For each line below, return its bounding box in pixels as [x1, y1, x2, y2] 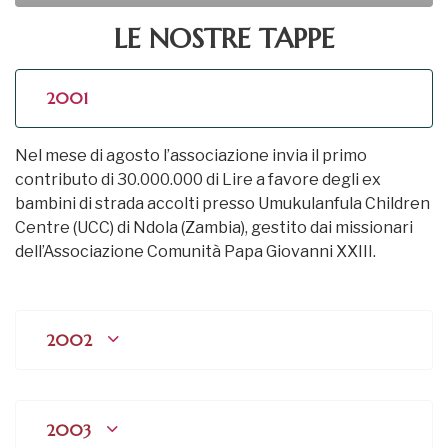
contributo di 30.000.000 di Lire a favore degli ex [15, 170, 381, 190]
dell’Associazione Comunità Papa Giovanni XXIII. [15, 242, 376, 262]
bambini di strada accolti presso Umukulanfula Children [15, 194, 430, 214]
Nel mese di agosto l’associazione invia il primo [15, 146, 367, 166]
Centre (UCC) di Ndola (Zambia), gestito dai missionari [15, 218, 413, 238]
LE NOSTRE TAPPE [113, 20, 335, 56]
